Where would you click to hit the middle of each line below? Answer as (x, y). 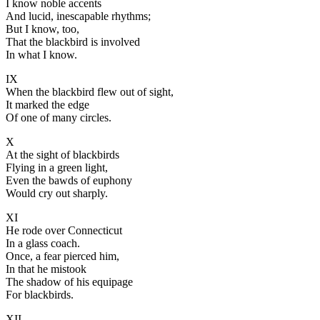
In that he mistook (46, 269)
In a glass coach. (43, 243)
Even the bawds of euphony (69, 180)
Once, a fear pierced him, (62, 256)
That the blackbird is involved (73, 41)
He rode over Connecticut (64, 230)
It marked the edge (47, 104)
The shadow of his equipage (69, 281)
